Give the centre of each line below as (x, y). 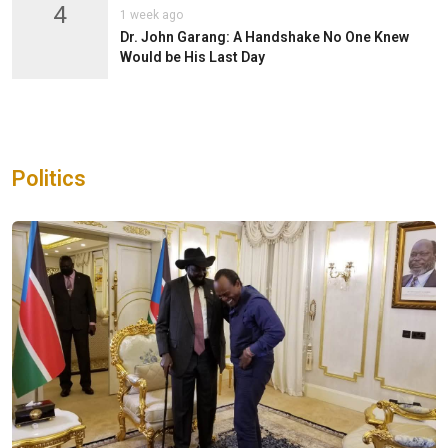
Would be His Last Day (192, 56)
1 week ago (151, 14)
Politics (49, 178)
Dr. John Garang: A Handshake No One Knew (264, 36)
